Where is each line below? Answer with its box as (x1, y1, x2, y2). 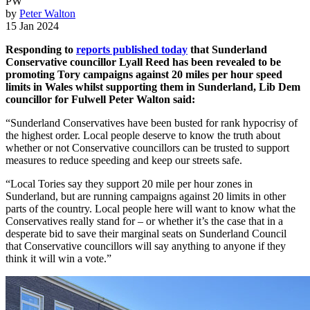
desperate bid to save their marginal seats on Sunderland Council (6, 227, 286, 239)
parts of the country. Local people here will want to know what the (6, 202, 295, 215)
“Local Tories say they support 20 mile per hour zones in (6, 177, 253, 190)
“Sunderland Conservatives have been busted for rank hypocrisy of (6, 116, 298, 129)
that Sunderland (188, 43, 267, 55)
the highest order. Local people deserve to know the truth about (6, 129, 280, 141)
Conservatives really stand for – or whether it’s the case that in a (6, 215, 283, 227)
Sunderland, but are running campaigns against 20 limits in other (6, 190, 286, 202)
